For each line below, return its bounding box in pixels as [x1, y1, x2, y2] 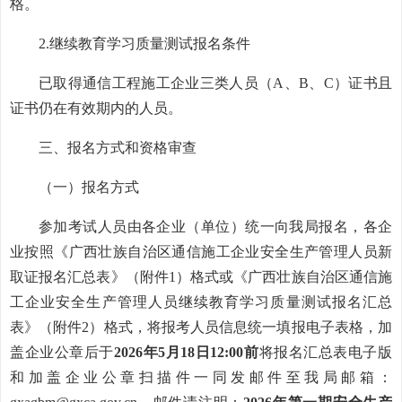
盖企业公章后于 [10, 345, 114, 360]
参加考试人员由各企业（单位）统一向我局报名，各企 [39, 219, 392, 234]
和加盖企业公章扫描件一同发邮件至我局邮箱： [10, 370, 392, 385]
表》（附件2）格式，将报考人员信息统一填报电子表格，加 [10, 319, 392, 335]
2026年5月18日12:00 [113, 345, 244, 360]
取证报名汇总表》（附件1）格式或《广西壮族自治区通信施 [10, 269, 392, 284]
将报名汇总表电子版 [258, 345, 393, 360]
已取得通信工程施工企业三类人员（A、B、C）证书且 [39, 75, 392, 91]
